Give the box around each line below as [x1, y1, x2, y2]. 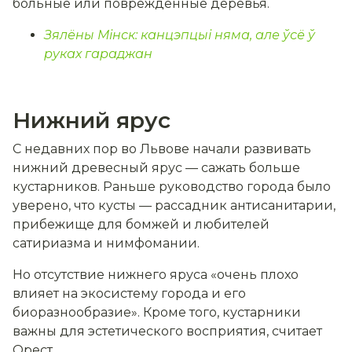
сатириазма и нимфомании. [13, 236, 200, 251]
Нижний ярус [13, 107, 170, 134]
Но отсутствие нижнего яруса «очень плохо [13, 267, 299, 283]
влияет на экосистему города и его [13, 286, 246, 302]
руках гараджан [44, 46, 152, 62]
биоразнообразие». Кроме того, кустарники [13, 305, 301, 321]
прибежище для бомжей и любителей [13, 217, 269, 233]
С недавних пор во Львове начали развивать [13, 141, 311, 157]
